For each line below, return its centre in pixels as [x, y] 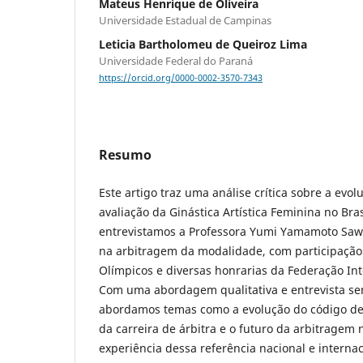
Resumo [125, 155]
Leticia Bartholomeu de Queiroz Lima [203, 45]
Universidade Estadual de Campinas [185, 21]
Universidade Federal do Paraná [176, 61]
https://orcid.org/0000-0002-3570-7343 [181, 78]
